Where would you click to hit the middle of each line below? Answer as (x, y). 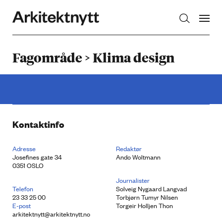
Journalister (133, 180)
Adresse (24, 148)
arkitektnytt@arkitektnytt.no (51, 214)
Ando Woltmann (138, 157)
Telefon (23, 189)
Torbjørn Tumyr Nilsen (147, 197)
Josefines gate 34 (37, 157)
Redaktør (129, 148)
